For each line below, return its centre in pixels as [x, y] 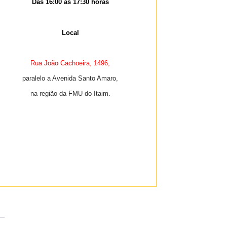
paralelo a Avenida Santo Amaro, [70, 79]
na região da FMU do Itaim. [70, 94]
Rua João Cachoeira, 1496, [70, 63]
